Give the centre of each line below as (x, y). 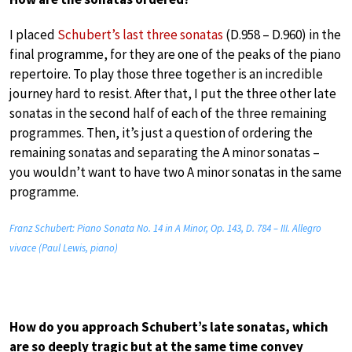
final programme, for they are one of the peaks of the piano (175, 54)
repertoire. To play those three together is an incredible (166, 73)
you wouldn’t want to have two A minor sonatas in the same (176, 172)
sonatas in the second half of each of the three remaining (168, 113)
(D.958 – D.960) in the (282, 34)
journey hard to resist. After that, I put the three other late (173, 93)
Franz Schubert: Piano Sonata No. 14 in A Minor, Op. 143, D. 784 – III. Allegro (165, 228)
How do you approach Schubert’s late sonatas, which (169, 326)
